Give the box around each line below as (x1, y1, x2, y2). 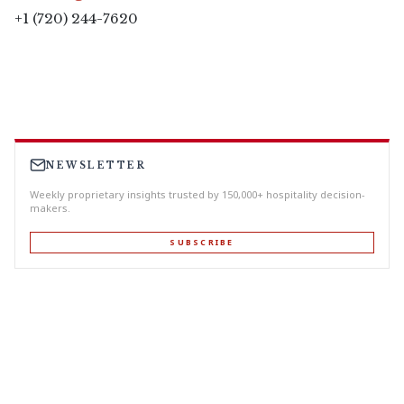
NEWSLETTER (46, 159, 146, 171)
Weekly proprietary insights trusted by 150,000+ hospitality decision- (30, 188, 365, 201)
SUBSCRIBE (170, 236, 234, 249)
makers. (30, 201, 70, 215)
